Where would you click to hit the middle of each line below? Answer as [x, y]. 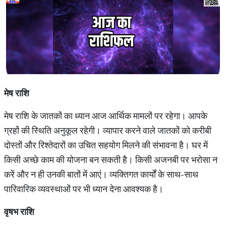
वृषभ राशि [19, 212]
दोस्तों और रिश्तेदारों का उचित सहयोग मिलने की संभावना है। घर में [106, 145]
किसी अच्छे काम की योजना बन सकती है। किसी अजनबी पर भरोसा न [111, 160]
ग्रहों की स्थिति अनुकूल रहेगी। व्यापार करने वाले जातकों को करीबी [108, 130]
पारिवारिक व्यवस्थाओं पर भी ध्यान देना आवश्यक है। [84, 189]
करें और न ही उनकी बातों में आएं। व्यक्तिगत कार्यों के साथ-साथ [101, 174]
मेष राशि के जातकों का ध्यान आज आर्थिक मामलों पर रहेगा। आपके [106, 116]
